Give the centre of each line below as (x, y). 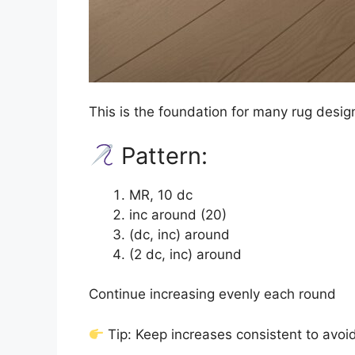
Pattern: (162, 155)
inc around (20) (178, 214)
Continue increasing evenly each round (212, 294)
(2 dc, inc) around (185, 254)
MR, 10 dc (161, 195)
